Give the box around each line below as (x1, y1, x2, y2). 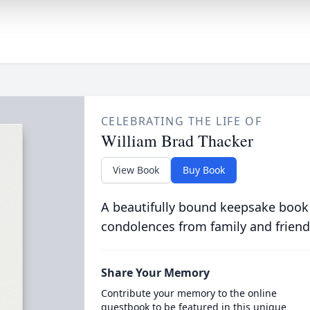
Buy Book (182, 163, 225, 176)
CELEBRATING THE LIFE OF (100, 113, 262, 129)
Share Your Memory (100, 265, 210, 280)
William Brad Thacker (100, 129, 253, 152)
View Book (112, 163, 159, 176)
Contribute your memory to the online (100, 286, 277, 300)
